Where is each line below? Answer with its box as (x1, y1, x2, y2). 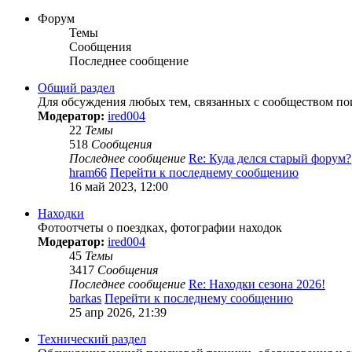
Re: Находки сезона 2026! (189, 277, 325, 291)
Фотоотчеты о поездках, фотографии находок (38, 221, 282, 235)
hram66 (69, 166, 107, 180)
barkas (69, 291, 101, 306)
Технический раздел (38, 332, 146, 346)
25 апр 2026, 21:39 (69, 306, 167, 320)
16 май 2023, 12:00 (69, 180, 168, 194)
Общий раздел (38, 81, 115, 95)
